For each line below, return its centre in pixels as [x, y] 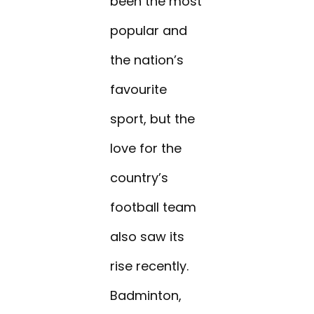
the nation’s [147, 60]
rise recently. [150, 266]
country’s [139, 178]
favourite [139, 90]
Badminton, [146, 296]
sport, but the [153, 119]
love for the [146, 149]
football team [153, 207]
